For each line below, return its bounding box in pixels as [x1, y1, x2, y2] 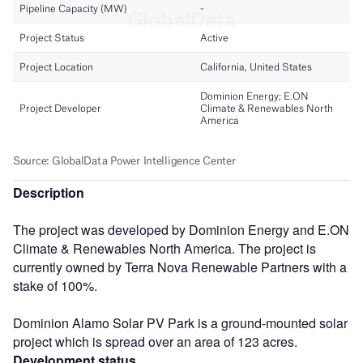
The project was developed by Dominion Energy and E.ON [13, 220, 349, 239]
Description [13, 182, 84, 202]
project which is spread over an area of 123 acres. [13, 331, 297, 351]
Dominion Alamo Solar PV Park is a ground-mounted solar [13, 313, 348, 332]
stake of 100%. [13, 275, 97, 295]
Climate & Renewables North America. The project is [13, 238, 316, 258]
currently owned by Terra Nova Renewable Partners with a [13, 257, 347, 276]
